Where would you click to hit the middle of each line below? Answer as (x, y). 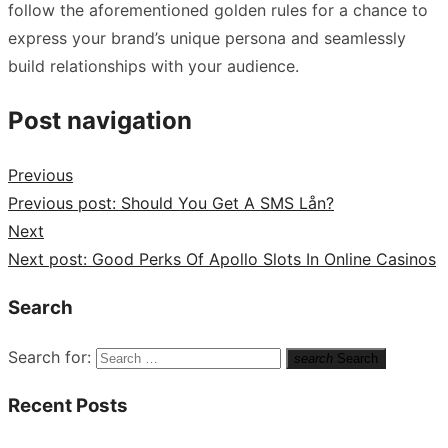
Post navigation (100, 120)
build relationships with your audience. (153, 65)
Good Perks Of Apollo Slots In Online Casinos (264, 259)
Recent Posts (68, 405)
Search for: (49, 356)
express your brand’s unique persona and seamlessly (207, 37)
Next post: (47, 259)
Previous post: (62, 203)
